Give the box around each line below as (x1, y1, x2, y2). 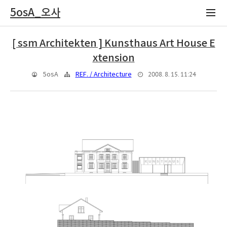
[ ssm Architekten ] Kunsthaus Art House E (12, 37, 215, 50)
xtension (92, 52, 135, 64)
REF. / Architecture (75, 71, 132, 79)
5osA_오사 (10, 7, 60, 19)
